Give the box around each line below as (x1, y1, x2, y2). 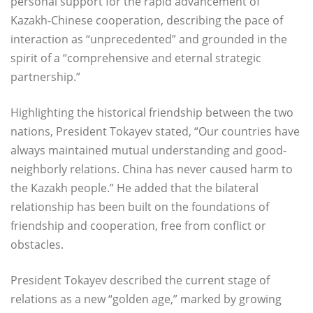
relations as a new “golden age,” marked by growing (10, 291, 282, 307)
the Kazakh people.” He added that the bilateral (10, 180, 259, 196)
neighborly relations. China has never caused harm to (10, 161, 293, 177)
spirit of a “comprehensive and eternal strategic (10, 50, 261, 66)
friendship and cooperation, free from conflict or (10, 218, 266, 234)
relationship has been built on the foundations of (10, 199, 269, 215)
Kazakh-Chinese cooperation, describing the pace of (10, 13, 283, 29)
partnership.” (10, 69, 80, 85)
